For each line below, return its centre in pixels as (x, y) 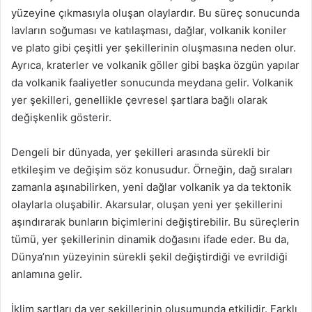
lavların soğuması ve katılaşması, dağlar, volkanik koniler (149, 30)
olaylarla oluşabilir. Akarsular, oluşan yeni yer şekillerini (147, 204)
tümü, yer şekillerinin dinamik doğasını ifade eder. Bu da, (150, 239)
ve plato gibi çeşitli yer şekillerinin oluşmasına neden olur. (154, 48)
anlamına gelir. (47, 274)
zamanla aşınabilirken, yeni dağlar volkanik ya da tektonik (151, 187)
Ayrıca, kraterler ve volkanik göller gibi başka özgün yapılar (155, 65)
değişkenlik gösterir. (61, 117)
